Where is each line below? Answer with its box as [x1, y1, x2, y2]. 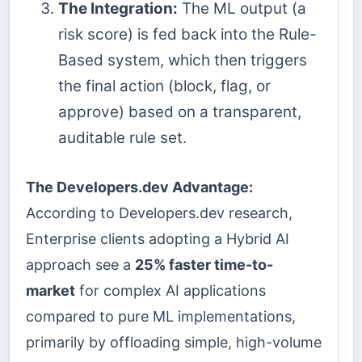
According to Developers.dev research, [26, 204, 293, 221]
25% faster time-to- [135, 255, 273, 273]
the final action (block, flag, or [58, 77, 271, 96]
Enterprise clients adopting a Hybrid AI [26, 229, 289, 247]
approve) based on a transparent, [58, 103, 301, 122]
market [26, 281, 75, 299]
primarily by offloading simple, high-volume [26, 333, 322, 351]
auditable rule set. [58, 128, 187, 148]
